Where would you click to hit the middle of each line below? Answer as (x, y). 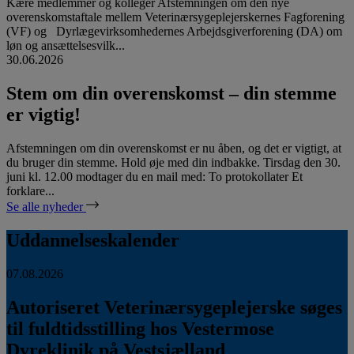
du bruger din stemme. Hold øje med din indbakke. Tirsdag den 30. (173, 162)
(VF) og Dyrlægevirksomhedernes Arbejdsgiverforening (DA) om (174, 32)
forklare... (30, 190)
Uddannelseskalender (93, 240)
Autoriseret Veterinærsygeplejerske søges (174, 307)
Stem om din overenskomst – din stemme (171, 94)
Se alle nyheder (46, 206)
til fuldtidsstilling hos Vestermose (140, 328)
